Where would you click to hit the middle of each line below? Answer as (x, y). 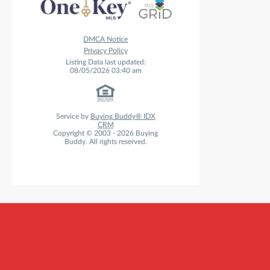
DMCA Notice (105, 39)
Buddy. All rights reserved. (105, 142)
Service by (73, 117)
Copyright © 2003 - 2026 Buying (105, 133)
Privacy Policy (105, 51)
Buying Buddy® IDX (123, 117)
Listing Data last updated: (105, 62)
